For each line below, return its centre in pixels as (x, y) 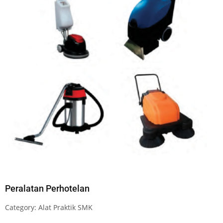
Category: (22, 207)
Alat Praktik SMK (65, 207)
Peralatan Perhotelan (47, 188)
